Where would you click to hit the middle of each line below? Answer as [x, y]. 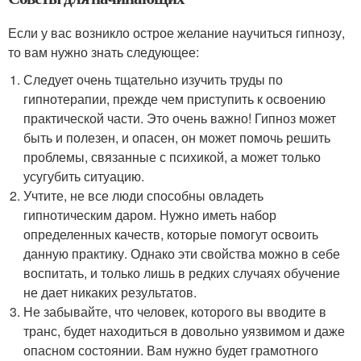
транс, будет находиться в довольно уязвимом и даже [185, 330]
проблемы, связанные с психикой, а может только [172, 156]
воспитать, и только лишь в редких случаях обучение [182, 272]
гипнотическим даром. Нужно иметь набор [150, 214]
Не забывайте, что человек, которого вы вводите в [175, 311]
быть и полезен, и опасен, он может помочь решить [177, 137]
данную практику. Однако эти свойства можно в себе [182, 253]
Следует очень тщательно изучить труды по [154, 79]
